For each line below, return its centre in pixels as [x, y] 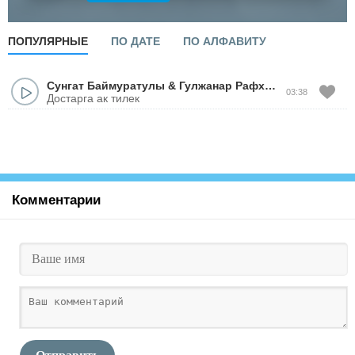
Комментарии [56, 200]
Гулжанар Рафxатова [222, 85]
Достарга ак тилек [93, 98]
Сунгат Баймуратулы [106, 85]
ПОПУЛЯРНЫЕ [48, 41]
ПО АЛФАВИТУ [225, 41]
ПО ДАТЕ [136, 41]
